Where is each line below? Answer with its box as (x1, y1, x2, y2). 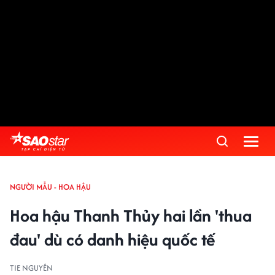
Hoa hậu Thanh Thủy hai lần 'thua (10, 203, 252, 228)
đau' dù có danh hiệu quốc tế (10, 227, 215, 252)
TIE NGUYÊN (10, 262, 53, 274)
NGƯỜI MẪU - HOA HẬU (10, 181, 91, 193)
